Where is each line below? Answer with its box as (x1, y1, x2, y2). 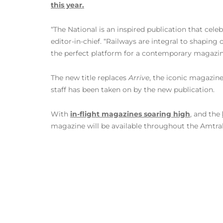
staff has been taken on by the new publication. (51, 85, 215, 94)
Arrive (128, 73, 149, 82)
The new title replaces (51, 73, 128, 82)
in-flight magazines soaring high (70, 110, 190, 118)
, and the (190, 110, 222, 118)
